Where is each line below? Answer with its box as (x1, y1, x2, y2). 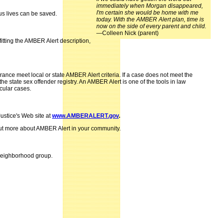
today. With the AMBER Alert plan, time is (96, 16, 204, 23)
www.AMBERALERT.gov (52, 112, 119, 119)
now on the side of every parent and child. (96, 23, 206, 30)
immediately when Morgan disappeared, (96, 2, 203, 9)
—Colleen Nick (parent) (96, 30, 159, 36)
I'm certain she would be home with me (96, 9, 199, 16)
